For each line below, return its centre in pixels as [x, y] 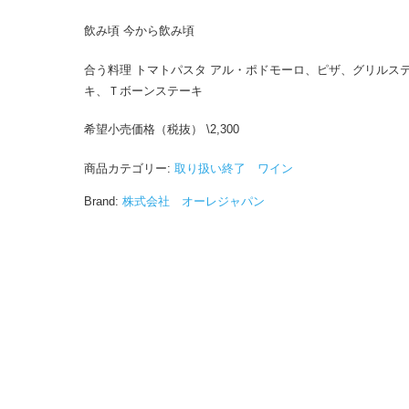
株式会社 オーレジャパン [193, 201]
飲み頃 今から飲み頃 [139, 31]
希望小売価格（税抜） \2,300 [161, 129]
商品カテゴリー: [129, 168]
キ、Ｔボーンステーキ [143, 90]
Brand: [101, 201]
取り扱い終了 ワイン [233, 168]
